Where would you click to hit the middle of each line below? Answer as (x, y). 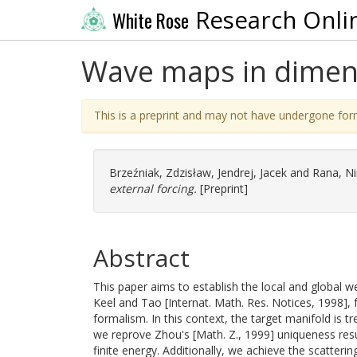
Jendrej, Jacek (252, 173)
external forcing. (153, 188)
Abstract (141, 258)
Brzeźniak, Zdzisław (160, 173)
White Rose (150, 20)
